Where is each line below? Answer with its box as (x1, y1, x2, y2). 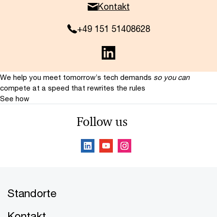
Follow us (76, 114, 127, 129)
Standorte (7, 186, 57, 200)
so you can (154, 73, 189, 81)
